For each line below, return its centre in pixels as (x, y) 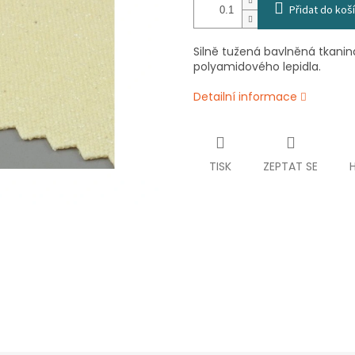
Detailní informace (245, 97)
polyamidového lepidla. (257, 67)
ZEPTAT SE (290, 167)
